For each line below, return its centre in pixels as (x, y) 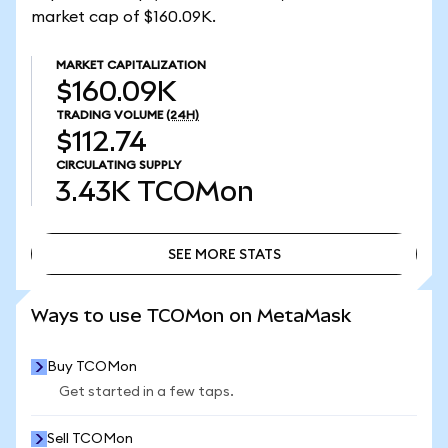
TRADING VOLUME (109, 115)
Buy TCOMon (92, 367)
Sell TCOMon (90, 439)
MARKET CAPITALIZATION (131, 65)
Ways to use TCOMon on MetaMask (191, 315)
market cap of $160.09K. (123, 17)
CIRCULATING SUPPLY (118, 165)
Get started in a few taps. (146, 392)
